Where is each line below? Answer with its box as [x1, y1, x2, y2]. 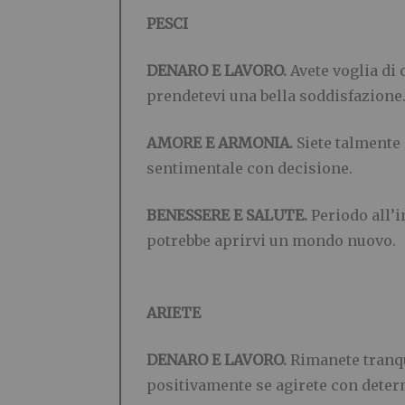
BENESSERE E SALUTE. [146, 205, 311, 224]
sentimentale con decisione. [146, 158, 353, 177]
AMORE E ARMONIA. [146, 133, 297, 152]
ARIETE [146, 303, 201, 322]
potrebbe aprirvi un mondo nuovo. [146, 231, 396, 250]
